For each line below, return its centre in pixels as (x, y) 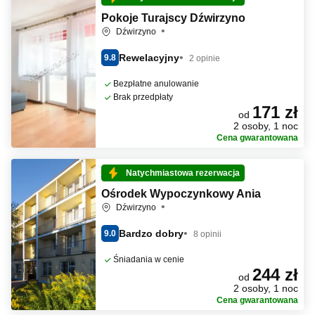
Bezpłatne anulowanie (156, 84)
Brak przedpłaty (143, 97)
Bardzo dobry (151, 233)
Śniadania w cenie (149, 259)
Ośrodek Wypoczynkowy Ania (181, 194)
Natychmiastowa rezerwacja (183, 173)
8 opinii (207, 234)
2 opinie (205, 58)
